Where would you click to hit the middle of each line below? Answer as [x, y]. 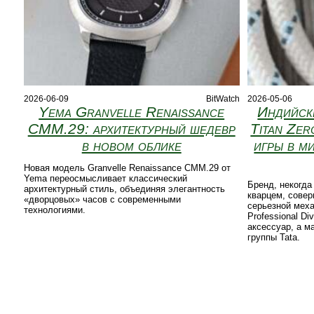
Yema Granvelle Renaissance [132, 112]
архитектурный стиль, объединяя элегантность [124, 189]
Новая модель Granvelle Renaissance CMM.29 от [127, 168]
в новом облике [131, 146]
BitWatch [223, 99]
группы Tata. [273, 238]
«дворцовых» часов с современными [102, 200]
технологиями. [54, 210]
